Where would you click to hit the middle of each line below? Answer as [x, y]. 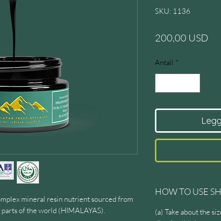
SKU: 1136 [173, 11]
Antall [164, 62]
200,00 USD [182, 38]
